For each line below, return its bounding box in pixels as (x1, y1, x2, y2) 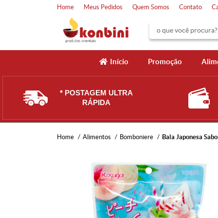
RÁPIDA (82, 98, 110, 107)
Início (109, 57, 128, 66)
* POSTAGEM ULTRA (60, 89, 133, 97)
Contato (179, 3, 202, 11)
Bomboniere (120, 133, 153, 141)
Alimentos (83, 133, 111, 141)
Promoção (147, 57, 182, 66)
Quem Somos (132, 3, 169, 11)
